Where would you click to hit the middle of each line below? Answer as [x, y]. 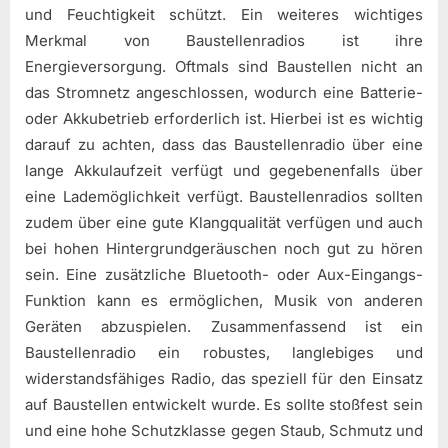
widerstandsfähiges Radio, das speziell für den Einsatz [224, 379]
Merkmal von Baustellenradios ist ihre [224, 41]
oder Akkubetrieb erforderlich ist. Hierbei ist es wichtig [224, 119]
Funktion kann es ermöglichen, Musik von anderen [224, 301]
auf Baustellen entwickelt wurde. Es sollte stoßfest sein [224, 405]
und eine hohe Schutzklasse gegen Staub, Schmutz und [224, 431]
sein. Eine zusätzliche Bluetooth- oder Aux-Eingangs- [224, 275]
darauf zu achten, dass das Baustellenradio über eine [224, 145]
